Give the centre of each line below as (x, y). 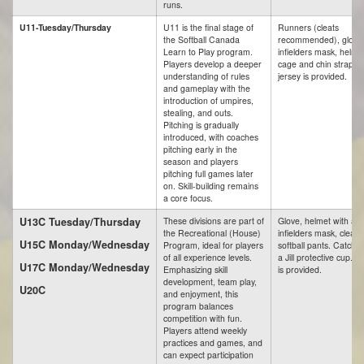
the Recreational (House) (212, 233)
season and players (201, 161)
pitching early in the (200, 149)
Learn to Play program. (208, 52)
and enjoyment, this (201, 294)
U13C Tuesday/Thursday (80, 222)
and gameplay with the (207, 88)
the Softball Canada (201, 39)
